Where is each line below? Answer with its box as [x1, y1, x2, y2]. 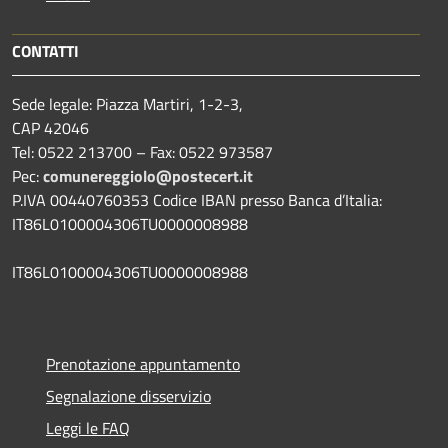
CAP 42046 [12, 115, 89, 140]
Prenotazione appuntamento [46, 351, 240, 376]
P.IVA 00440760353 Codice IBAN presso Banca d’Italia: [12, 187, 382, 212]
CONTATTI [12, 38, 79, 63]
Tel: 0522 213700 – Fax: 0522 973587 [12, 139, 273, 164]
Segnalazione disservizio [46, 383, 211, 408]
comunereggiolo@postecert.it [43, 163, 253, 188]
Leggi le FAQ [46, 415, 130, 440]
